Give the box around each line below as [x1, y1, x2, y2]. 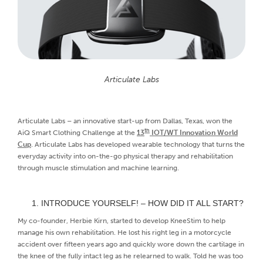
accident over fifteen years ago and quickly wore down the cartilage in [18, 240, 244, 248]
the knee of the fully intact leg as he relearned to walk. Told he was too [18, 251, 243, 260]
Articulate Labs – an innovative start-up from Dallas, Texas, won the [18, 116, 232, 125]
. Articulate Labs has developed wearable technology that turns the [31, 140, 245, 149]
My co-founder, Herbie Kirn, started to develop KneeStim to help [18, 216, 225, 225]
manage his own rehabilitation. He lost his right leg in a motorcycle [18, 228, 231, 237]
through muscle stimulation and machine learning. [18, 163, 179, 172]
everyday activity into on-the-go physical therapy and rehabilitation [18, 151, 233, 160]
